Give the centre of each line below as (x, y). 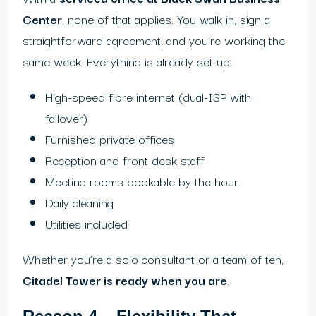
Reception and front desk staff (125, 160)
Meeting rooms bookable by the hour (142, 181)
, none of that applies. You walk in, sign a (166, 19)
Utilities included (86, 224)
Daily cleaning (79, 202)
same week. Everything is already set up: (127, 61)
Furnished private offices (110, 139)
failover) (66, 118)
